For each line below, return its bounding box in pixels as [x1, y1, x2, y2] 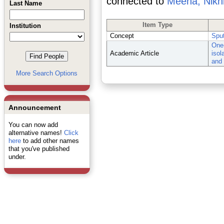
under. [8, 153, 26, 160]
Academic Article [109, 49, 159, 57]
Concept [109, 32, 134, 39]
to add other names [20, 137, 79, 144]
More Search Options [16, 69, 77, 77]
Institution [9, 22, 41, 29]
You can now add [8, 121, 58, 128]
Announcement [8, 103, 61, 111]
